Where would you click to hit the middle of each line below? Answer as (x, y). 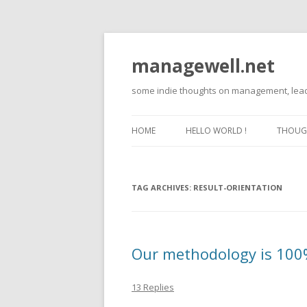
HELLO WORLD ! (216, 131)
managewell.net (203, 66)
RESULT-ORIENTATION (238, 187)
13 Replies (153, 287)
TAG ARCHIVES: (162, 187)
